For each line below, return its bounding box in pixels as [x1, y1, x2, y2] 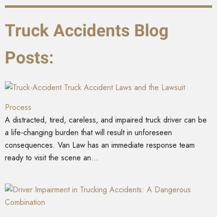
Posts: [5, 47, 54, 68]
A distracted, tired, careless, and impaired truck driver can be [5, 114, 207, 125]
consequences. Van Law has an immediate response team [5, 139, 195, 151]
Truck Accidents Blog [5, 20, 169, 41]
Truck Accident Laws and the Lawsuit [64, 81, 185, 93]
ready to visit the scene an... [5, 152, 98, 163]
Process [5, 101, 31, 113]
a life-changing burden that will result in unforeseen [5, 126, 172, 138]
